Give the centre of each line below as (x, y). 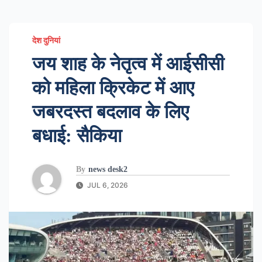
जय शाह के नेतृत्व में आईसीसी (128, 64)
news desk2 (108, 169)
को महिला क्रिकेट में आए (113, 88)
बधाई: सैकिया (77, 136)
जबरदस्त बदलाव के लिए (111, 112)
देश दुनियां (46, 40)
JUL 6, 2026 (107, 185)
